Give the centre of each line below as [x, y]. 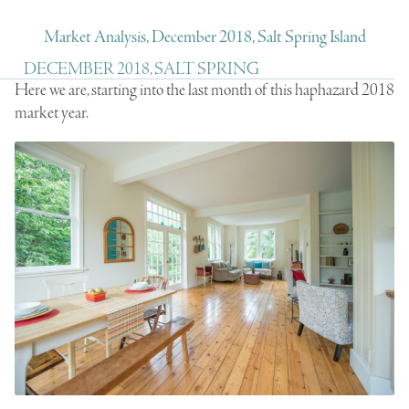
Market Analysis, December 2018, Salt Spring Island [204, 37]
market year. [52, 113]
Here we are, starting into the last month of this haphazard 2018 [204, 90]
